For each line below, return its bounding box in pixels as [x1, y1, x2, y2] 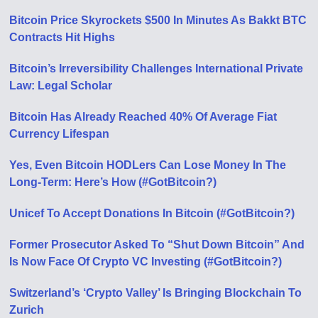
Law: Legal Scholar [9, 79, 113, 92]
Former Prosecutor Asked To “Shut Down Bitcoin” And [9, 238, 305, 251]
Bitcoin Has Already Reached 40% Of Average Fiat [9, 111, 278, 123]
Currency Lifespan [9, 128, 110, 140]
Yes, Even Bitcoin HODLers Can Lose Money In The [9, 159, 287, 171]
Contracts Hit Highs [9, 31, 116, 43]
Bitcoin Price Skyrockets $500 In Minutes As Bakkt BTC [9, 14, 307, 26]
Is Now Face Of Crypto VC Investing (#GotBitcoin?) [9, 256, 283, 268]
